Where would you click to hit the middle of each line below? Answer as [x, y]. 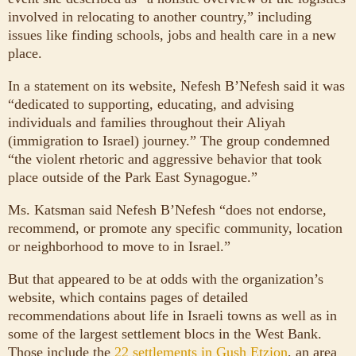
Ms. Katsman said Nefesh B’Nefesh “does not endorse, [167, 209]
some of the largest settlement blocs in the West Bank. [165, 333]
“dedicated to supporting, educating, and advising [151, 104]
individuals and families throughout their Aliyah [147, 122]
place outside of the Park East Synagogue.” [133, 177]
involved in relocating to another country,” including [160, 16]
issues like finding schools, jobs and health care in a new [172, 35]
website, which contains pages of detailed [128, 297]
